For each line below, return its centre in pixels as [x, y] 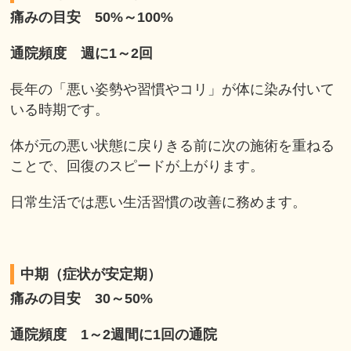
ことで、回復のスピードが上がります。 [138, 166]
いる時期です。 [60, 109]
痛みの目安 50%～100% [92, 17]
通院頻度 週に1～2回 [82, 53]
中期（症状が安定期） [91, 274]
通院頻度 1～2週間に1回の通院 [114, 334]
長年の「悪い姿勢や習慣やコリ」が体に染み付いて [173, 89]
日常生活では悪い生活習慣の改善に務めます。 [159, 202]
